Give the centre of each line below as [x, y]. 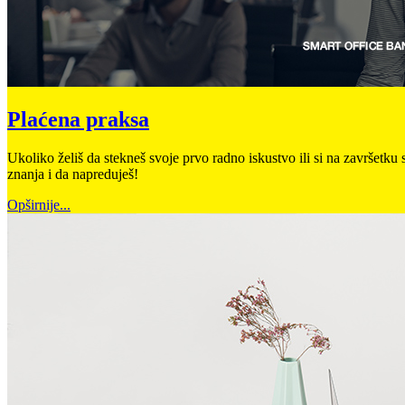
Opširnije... [39, 205]
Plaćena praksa [78, 120]
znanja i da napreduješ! [75, 174]
